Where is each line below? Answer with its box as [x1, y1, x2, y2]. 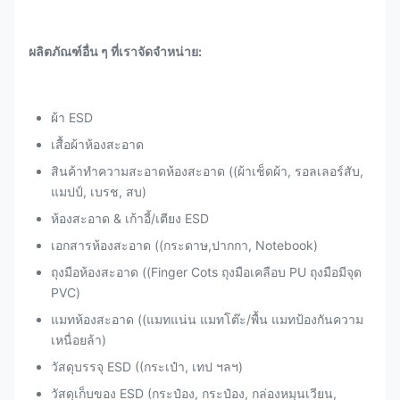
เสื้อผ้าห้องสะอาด [51, 136, 144, 152]
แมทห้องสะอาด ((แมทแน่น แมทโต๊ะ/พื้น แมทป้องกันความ [51, 311, 363, 327]
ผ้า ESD [51, 109, 93, 125]
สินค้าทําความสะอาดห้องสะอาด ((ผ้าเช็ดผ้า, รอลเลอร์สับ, [51, 162, 363, 179]
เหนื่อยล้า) [51, 331, 106, 347]
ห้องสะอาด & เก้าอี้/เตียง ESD [51, 210, 209, 226]
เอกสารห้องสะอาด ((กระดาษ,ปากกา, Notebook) [51, 237, 318, 253]
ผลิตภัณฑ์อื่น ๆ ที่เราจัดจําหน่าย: [29, 43, 202, 59]
